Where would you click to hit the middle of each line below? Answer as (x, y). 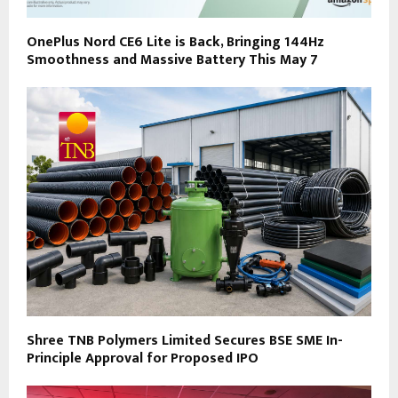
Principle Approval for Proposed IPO (143, 359)
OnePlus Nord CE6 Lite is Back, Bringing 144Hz (175, 42)
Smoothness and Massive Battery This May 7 (172, 60)
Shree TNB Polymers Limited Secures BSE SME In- (185, 341)
